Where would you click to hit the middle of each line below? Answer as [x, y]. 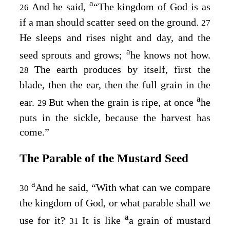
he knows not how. [170, 55]
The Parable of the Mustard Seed [104, 158]
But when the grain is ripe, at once [123, 102]
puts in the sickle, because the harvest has [115, 117]
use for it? [42, 220]
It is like [104, 220]
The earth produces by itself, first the [122, 69]
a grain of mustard [170, 220]
